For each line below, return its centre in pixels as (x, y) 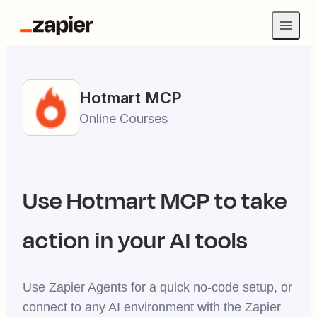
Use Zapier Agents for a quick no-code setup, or (157, 288)
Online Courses (123, 119)
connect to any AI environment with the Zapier (152, 307)
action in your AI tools (135, 241)
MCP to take (222, 201)
